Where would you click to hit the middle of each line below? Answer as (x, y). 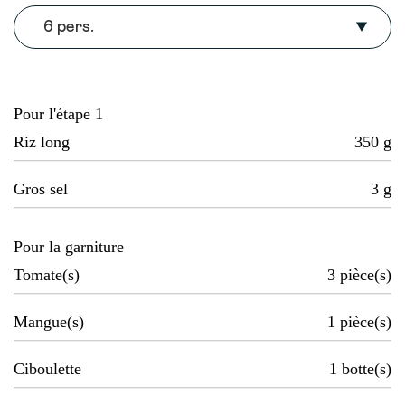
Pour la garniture (69, 247)
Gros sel (41, 189)
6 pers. (69, 28)
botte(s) (367, 369)
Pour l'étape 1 (58, 114)
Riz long (42, 142)
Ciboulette (47, 369)
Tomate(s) (47, 275)
